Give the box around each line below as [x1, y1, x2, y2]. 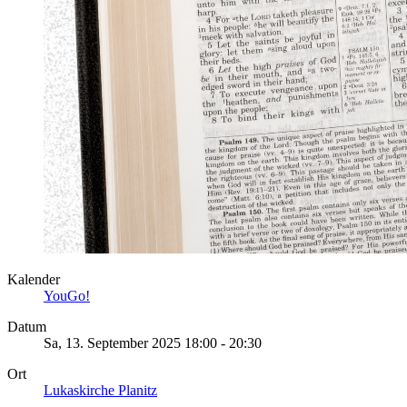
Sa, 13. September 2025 [44, 334, 181, 351]
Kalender [7, 271, 60, 287]
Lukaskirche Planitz [44, 382, 157, 398]
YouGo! [44, 287, 90, 303]
